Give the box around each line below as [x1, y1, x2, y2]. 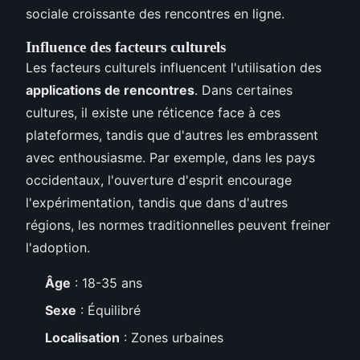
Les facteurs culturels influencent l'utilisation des [26, 59, 321, 76]
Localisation [45, 329, 120, 346]
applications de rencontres [26, 81, 194, 98]
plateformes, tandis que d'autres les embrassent [26, 126, 318, 143]
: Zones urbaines [120, 329, 223, 346]
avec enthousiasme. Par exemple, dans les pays [26, 149, 315, 166]
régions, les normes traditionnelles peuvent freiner [26, 216, 330, 233]
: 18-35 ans [71, 274, 142, 291]
